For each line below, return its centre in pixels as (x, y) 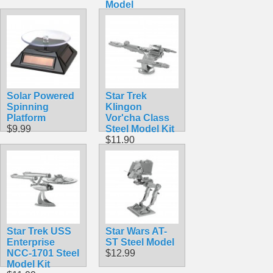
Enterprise (31, 242)
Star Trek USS (39, 231)
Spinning (28, 107)
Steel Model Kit (140, 129)
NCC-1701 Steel (43, 253)
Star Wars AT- (136, 231)
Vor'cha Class (137, 118)
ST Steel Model (140, 242)
